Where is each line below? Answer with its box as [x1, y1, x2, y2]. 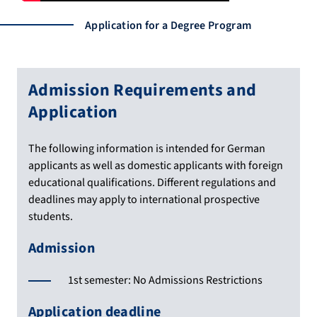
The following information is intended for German [28, 141, 265, 157]
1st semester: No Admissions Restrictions [68, 272, 263, 289]
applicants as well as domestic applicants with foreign [28, 158, 283, 174]
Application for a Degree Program [85, 18, 252, 34]
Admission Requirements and [28, 78, 257, 103]
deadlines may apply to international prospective [28, 192, 260, 208]
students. [28, 209, 73, 225]
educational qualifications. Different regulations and [28, 175, 276, 191]
